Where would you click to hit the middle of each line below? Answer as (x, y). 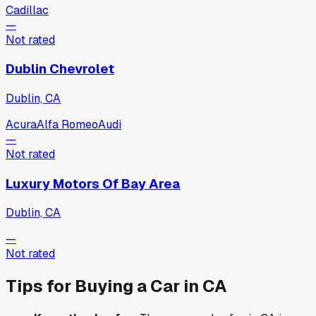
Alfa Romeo (67, 124)
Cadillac (27, 10)
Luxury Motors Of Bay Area (93, 183)
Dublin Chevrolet (60, 69)
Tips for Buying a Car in (104, 286)
